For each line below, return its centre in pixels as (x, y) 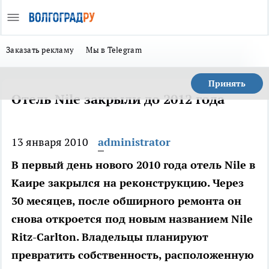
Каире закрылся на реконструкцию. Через (128, 183)
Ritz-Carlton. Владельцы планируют (110, 237)
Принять (227, 83)
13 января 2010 (50, 142)
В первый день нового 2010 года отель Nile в (133, 165)
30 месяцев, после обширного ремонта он (126, 201)
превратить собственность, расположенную (133, 255)
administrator (134, 142)
